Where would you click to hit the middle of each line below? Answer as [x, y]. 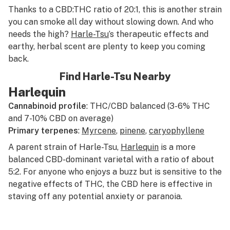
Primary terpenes [43, 131]
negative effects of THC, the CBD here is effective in [110, 184]
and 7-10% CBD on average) [61, 118]
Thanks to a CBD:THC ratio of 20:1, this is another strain [115, 9]
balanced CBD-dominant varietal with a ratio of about [111, 159]
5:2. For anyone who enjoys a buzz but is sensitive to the [115, 172]
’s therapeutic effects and [159, 34]
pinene [132, 131]
